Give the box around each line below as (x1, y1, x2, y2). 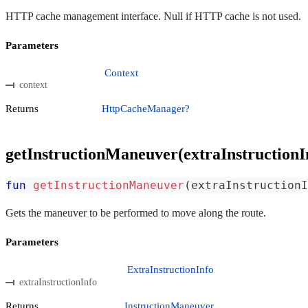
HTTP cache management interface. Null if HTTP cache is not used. (5, 10, 301, 22)
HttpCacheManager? (102, 103, 190, 115)
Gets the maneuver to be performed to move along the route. (5, 207, 266, 219)
